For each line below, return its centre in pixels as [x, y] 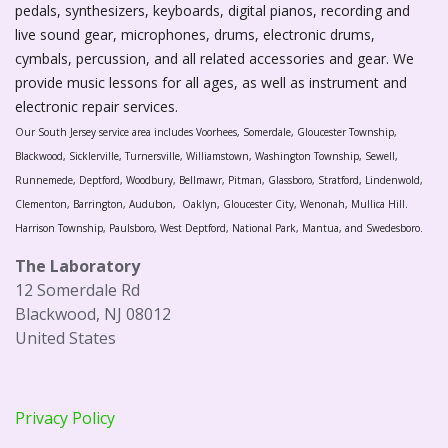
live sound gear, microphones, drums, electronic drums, [195, 35]
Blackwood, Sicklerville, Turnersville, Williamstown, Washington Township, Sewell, [206, 156]
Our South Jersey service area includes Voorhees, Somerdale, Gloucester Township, [206, 132]
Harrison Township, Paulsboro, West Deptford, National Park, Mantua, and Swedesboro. [219, 228]
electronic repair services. [98, 107]
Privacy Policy [65, 418]
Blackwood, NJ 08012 [93, 314]
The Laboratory [77, 266]
